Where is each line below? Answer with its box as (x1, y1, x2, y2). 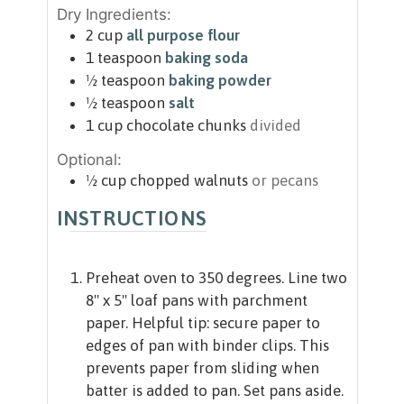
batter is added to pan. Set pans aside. (85, 381, 344, 400)
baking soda (164, 49, 248, 68)
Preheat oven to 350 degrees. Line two (85, 269, 347, 288)
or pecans (251, 171, 318, 190)
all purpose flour (125, 26, 240, 45)
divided (249, 116, 301, 135)
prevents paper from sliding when (85, 359, 319, 378)
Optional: (56, 151, 122, 170)
